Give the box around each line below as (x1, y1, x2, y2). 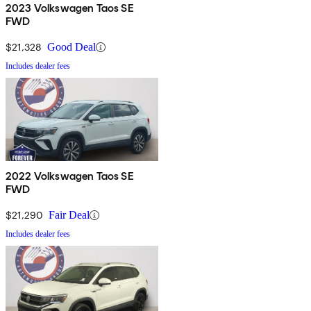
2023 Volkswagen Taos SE (6, 1, 134, 15)
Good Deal (47, 41, 96, 53)
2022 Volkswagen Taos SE (6, 169, 134, 183)
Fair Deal (49, 209, 90, 221)
